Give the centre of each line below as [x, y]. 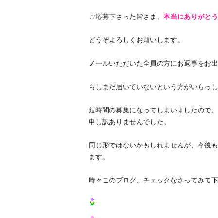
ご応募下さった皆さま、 [126, 17]
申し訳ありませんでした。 [129, 122]
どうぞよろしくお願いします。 [136, 40]
